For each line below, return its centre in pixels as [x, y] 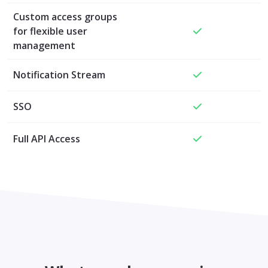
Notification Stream [59, 74]
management [44, 45]
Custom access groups [65, 16]
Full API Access [47, 138]
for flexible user [50, 31]
